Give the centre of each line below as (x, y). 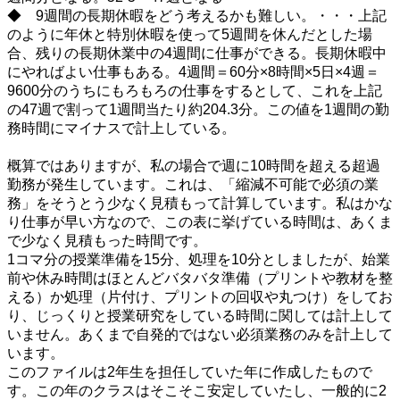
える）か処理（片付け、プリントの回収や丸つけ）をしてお (200, 297)
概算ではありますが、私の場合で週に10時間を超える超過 (194, 166)
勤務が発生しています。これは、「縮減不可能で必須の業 (193, 185)
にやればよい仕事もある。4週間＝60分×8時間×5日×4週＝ (193, 72)
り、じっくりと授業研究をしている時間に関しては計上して (200, 316)
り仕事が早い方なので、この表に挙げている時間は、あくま (200, 222)
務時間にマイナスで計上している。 (121, 129)
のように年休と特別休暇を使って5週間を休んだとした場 (190, 35)
